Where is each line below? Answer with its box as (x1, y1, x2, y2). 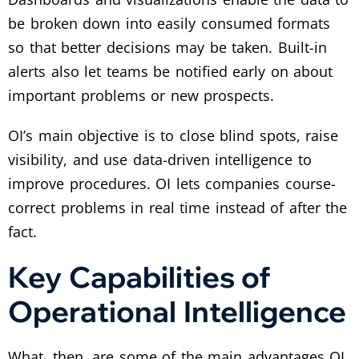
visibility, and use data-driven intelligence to (8, 150, 312, 169)
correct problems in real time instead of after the (8, 198, 348, 217)
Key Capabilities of (8, 259, 272, 295)
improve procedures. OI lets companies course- (8, 174, 336, 193)
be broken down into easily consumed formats (8, 14, 331, 33)
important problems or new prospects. (8, 86, 275, 105)
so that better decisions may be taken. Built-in (8, 38, 327, 57)
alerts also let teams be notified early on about (8, 62, 333, 81)
